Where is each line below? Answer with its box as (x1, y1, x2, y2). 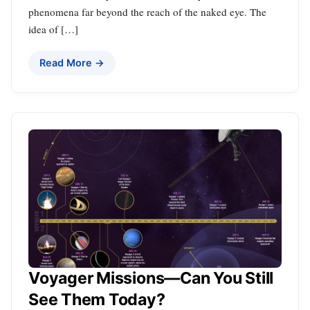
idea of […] (28, 21, 78, 36)
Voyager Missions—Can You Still (28, 268, 274, 288)
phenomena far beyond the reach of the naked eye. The (28, 4, 266, 19)
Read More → (39, 56, 104, 69)
